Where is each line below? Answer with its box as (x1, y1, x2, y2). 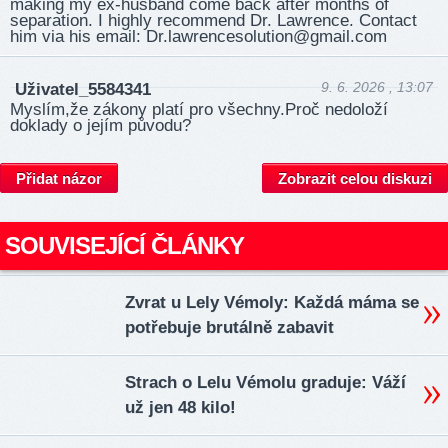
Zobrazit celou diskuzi (278, 170, 432, 188)
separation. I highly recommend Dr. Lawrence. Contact (10, 11, 417, 31)
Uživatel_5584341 (15, 79, 151, 99)
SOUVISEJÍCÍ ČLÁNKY (5, 232, 244, 260)
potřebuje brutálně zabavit (125, 318, 334, 338)
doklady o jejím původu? (10, 115, 191, 135)
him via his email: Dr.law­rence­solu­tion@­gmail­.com (10, 27, 387, 47)
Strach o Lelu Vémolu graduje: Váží (125, 373, 406, 393)
